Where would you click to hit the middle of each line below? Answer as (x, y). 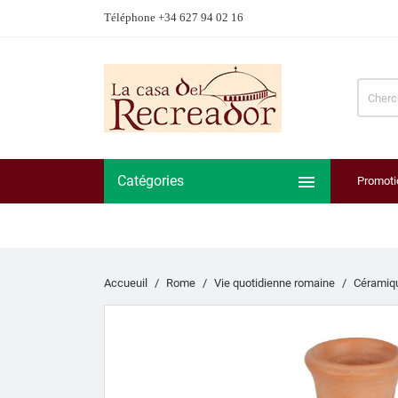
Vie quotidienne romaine (275, 283)
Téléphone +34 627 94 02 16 (174, 17)
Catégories (151, 180)
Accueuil (126, 283)
